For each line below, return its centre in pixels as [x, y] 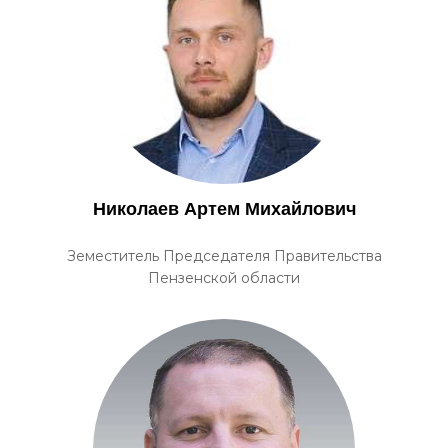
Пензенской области [224, 278]
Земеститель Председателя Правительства [224, 256]
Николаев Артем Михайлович [224, 209]
